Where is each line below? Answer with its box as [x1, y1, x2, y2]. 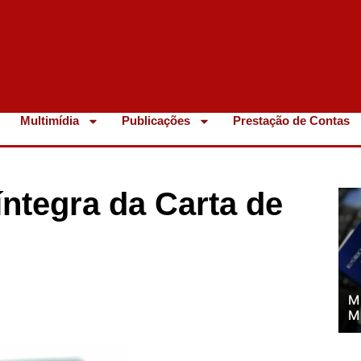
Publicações [122, 114, 191, 127]
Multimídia [20, 114, 80, 127]
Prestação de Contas [233, 114, 351, 127]
